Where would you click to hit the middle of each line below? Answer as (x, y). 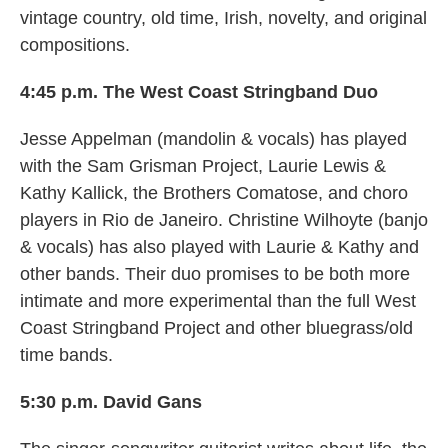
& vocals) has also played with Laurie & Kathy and (219, 247)
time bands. (66, 355)
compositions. (75, 45)
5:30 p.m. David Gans (111, 402)
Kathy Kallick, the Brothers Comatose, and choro (214, 193)
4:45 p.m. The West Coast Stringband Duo (199, 92)
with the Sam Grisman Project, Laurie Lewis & (203, 166)
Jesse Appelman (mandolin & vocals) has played (213, 139)
